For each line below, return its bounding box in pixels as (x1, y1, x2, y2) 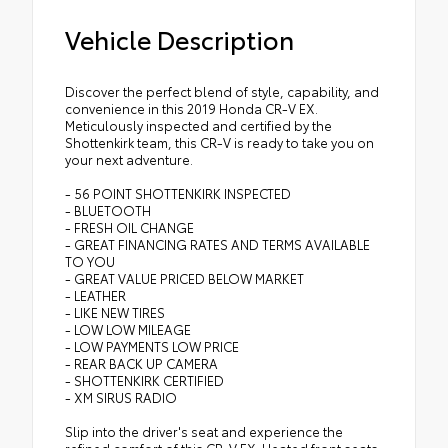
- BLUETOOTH (65, 201, 151, 220)
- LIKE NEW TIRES (65, 303, 165, 322)
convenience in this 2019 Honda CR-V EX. (65, 99, 318, 118)
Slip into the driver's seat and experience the (65, 422, 343, 441)
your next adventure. (65, 150, 193, 169)
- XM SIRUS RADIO (65, 388, 177, 407)
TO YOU (65, 252, 115, 271)
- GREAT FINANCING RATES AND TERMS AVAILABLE (65, 235, 370, 254)
